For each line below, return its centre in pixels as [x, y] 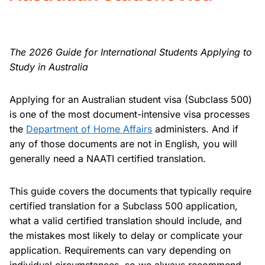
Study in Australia [49, 67]
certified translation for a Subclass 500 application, [124, 206]
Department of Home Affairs [89, 129]
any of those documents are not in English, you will [123, 143]
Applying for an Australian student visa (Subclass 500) [131, 99]
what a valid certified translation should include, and [126, 220]
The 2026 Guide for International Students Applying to [131, 52]
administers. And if [195, 129]
